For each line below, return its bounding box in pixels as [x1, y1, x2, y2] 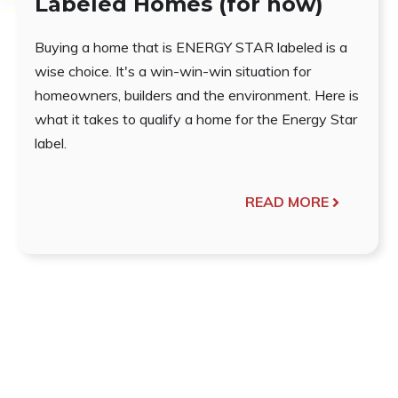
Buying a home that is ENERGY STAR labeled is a [35, 38, 348, 57]
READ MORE [244, 193, 329, 211]
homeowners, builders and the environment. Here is [35, 86, 360, 105]
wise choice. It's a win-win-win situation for [35, 62, 312, 81]
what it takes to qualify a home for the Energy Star [35, 110, 358, 129]
